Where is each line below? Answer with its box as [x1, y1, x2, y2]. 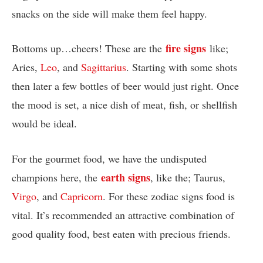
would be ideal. [12, 116, 80, 131]
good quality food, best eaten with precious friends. [12, 226, 231, 241]
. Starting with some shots [126, 60, 237, 75]
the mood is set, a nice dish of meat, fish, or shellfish [12, 97, 237, 112]
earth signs [101, 169, 150, 185]
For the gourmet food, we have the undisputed [12, 151, 207, 166]
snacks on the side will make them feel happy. [12, 6, 211, 21]
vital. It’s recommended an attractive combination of [12, 207, 234, 222]
